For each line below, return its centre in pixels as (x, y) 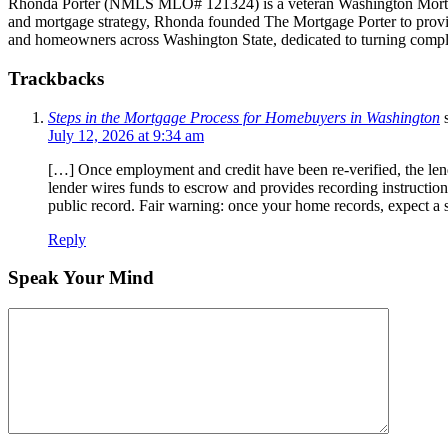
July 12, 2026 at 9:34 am (126, 135)
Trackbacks (56, 78)
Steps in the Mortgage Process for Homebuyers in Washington (244, 117)
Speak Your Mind (81, 278)
